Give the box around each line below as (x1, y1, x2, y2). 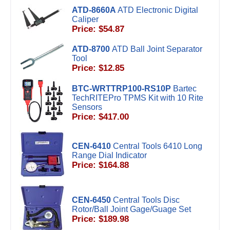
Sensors (72, 103, 102, 111)
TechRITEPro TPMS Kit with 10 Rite (72, 93, 203, 102)
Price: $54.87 (72, 24, 124, 34)
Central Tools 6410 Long (113, 142, 202, 150)
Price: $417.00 (72, 112, 129, 122)
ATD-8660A (72, 6, 116, 14)
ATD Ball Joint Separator (112, 45, 202, 53)
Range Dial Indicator (72, 151, 147, 160)
